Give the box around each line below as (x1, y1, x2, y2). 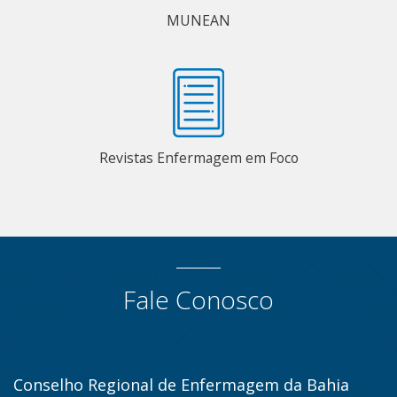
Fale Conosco (123, 282, 274, 316)
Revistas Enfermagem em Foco (98, 147, 299, 167)
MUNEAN (167, 10, 230, 30)
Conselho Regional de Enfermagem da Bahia (13, 373, 349, 395)
